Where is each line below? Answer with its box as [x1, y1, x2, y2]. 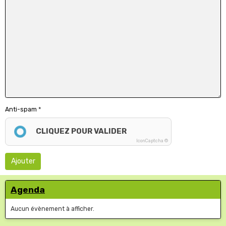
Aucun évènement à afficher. [11, 205, 94, 212]
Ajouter [11, 157, 35, 166]
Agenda [11, 184, 45, 195]
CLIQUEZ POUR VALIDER [36, 127, 127, 136]
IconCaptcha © [136, 138, 168, 143]
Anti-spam [5, 106, 37, 113]
